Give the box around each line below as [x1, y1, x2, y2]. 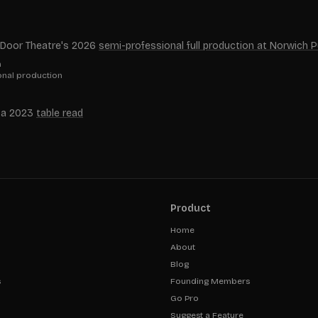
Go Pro [170, 293, 199, 303]
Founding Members [170, 276, 250, 286]
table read [36, 107, 83, 119]
